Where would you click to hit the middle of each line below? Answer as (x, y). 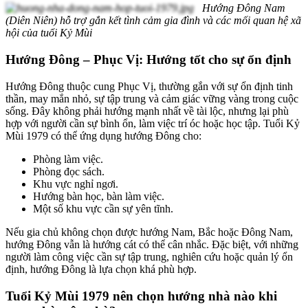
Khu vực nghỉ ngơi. (76, 184)
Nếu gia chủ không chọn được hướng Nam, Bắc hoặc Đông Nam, (149, 232)
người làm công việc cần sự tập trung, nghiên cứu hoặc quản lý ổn (149, 256)
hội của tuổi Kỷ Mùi (49, 33)
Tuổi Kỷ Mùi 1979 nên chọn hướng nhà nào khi (141, 296)
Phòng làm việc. (68, 159)
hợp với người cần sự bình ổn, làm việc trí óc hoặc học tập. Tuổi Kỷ (153, 123)
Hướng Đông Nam (244, 8)
